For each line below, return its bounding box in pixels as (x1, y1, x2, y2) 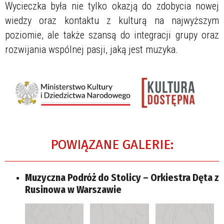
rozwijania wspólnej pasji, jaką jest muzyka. (5, 43, 178, 55)
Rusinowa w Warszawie (25, 183, 121, 196)
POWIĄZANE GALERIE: (50, 137, 173, 153)
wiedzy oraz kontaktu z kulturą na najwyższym (5, 14, 219, 26)
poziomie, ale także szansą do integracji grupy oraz (5, 28, 219, 41)
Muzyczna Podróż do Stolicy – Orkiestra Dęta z (25, 171, 219, 184)
